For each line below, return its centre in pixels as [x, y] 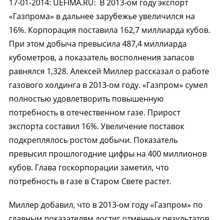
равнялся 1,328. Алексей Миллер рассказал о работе [109, 71]
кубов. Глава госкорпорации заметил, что [89, 167]
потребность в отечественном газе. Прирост [94, 112]
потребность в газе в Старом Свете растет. [90, 181]
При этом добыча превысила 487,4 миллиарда [97, 44]
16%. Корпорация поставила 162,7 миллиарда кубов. [109, 30]
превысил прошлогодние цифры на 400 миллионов [108, 154]
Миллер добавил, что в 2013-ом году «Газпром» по [106, 205]
